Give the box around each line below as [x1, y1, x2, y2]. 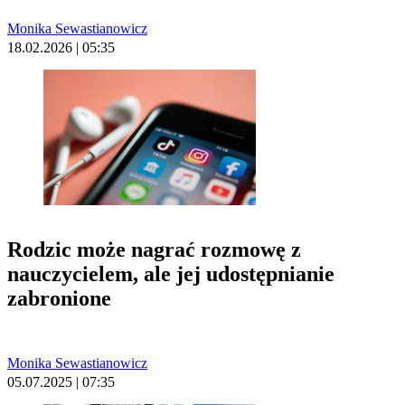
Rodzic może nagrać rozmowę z [7, 238, 301, 262]
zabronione [7, 287, 111, 311]
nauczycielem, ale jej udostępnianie [7, 262, 334, 287]
